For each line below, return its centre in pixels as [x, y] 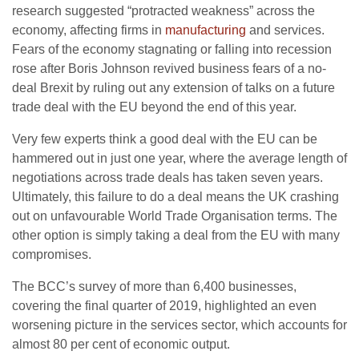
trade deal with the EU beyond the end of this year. [154, 107]
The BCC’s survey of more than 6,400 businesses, [154, 287]
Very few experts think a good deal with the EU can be [165, 139]
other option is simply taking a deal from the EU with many [176, 236]
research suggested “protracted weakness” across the [163, 11]
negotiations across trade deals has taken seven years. [167, 178]
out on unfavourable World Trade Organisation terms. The [175, 216]
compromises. [52, 255]
